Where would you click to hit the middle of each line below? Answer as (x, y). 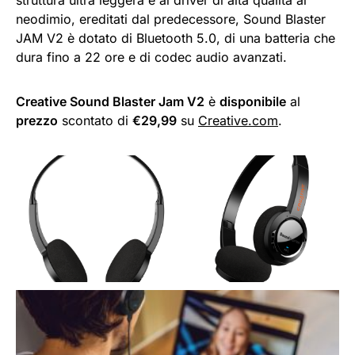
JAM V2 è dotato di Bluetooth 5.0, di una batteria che (176, 38)
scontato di (95, 120)
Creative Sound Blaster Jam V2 (110, 101)
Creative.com (238, 120)
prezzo (37, 120)
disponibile (253, 101)
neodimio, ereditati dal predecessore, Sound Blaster (171, 19)
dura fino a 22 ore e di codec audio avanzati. (151, 57)
